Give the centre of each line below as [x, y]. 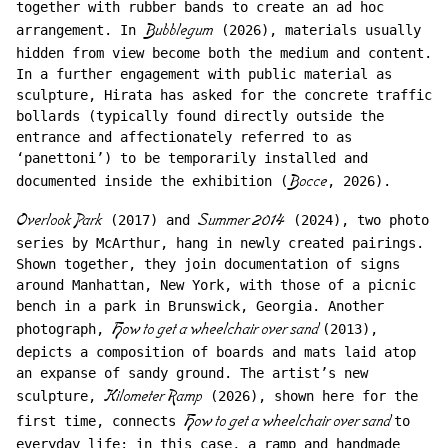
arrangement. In [80, 30]
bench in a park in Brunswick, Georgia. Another [200, 306]
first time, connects [100, 421]
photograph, [64, 329]
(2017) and [150, 220]
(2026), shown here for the [310, 396]
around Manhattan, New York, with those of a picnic [216, 285]
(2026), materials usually [317, 30]
